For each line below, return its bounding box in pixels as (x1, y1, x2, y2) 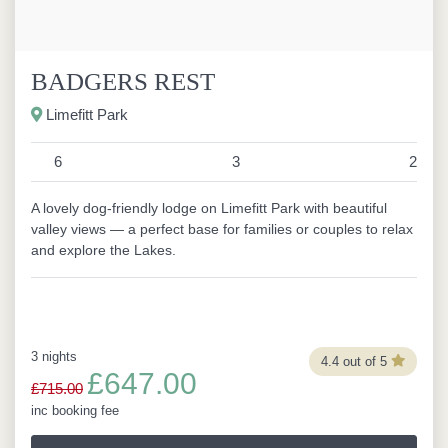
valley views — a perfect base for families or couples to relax (31, 221, 413, 237)
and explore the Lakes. (31, 242, 176, 258)
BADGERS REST (31, 68, 215, 95)
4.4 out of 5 (320, 353, 387, 369)
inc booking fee (31, 403, 119, 418)
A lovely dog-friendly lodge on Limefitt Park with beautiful (31, 200, 387, 216)
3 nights (31, 349, 77, 364)
